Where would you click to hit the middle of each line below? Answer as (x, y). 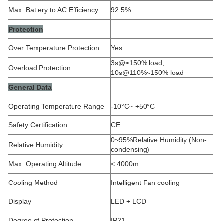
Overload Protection (39, 67)
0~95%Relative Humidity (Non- (159, 139)
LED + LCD (129, 201)
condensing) (130, 149)
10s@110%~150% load (147, 72)
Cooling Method (33, 182)
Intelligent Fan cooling (145, 182)
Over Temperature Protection (54, 48)
